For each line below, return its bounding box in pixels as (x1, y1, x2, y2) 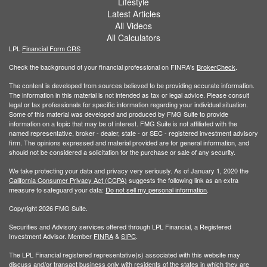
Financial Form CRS (22, 43, 80, 53)
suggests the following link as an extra (127, 175, 238, 185)
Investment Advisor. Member (9, 231, 94, 241)
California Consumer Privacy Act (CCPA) (9, 175, 127, 185)
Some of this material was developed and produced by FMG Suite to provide (9, 108, 228, 119)
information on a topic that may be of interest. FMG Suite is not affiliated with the (9, 118, 237, 128)
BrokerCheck (197, 61, 235, 72)
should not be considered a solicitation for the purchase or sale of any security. (9, 147, 235, 157)
